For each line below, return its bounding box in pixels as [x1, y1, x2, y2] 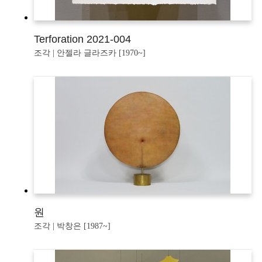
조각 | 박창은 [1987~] [34, 222, 111, 231]
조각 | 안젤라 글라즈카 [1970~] [34, 49, 146, 58]
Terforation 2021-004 [34, 33, 131, 46]
